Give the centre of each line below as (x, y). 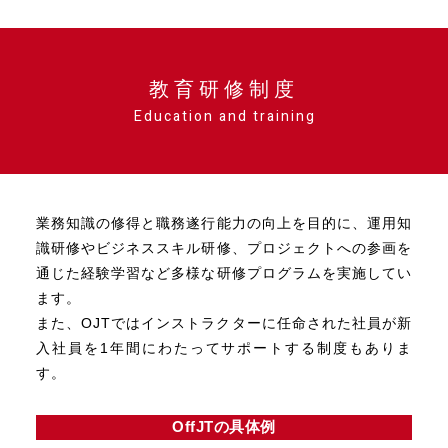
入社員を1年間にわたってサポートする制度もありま (224, 347)
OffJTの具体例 (224, 426)
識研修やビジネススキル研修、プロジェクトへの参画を (224, 247)
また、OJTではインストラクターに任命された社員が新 (224, 322)
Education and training (225, 116)
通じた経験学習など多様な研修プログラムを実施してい (224, 272)
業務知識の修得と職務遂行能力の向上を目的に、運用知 (224, 222)
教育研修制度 (224, 87)
